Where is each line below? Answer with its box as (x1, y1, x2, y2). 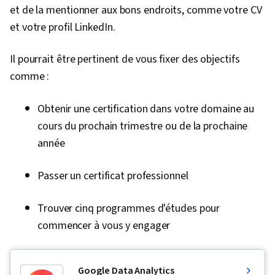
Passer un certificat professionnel (37, 168, 188, 184)
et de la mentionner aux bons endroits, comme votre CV (10, 2, 262, 18)
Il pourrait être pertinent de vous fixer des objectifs (10, 52, 240, 68)
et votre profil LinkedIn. (10, 20, 115, 36)
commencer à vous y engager (37, 218, 171, 234)
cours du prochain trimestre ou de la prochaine (37, 118, 248, 134)
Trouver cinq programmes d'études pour (37, 201, 220, 217)
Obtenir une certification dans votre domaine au (37, 101, 255, 117)
